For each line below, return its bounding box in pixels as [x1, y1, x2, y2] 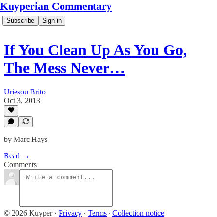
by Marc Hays [4, 135, 47, 143]
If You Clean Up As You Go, [4, 41, 187, 59]
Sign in [42, 17, 62, 24]
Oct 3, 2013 [4, 96, 40, 105]
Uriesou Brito [4, 87, 46, 96]
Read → [4, 152, 30, 160]
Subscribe [6, 17, 34, 24]
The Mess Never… [4, 59, 125, 77]
